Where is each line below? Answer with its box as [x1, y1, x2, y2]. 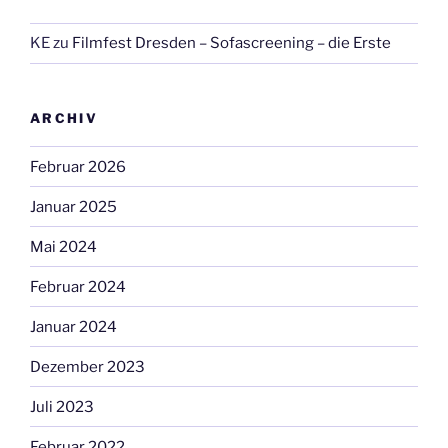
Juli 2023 [30, 397, 94, 416]
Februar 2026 [30, 157, 126, 176]
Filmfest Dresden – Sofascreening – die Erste [72, 34, 391, 53]
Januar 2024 [30, 317, 117, 336]
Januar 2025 [30, 197, 117, 216]
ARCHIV [30, 109, 99, 126]
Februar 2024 [30, 277, 126, 296]
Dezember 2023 [30, 357, 145, 376]
